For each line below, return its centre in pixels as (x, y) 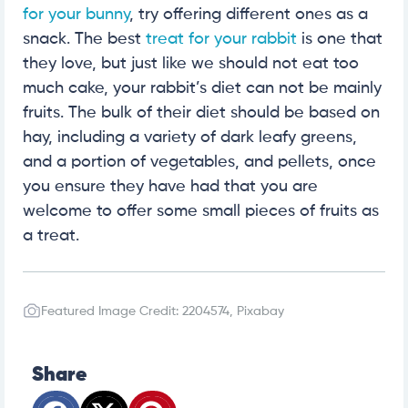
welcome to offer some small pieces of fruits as (201, 211)
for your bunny (76, 14)
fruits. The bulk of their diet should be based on (201, 112)
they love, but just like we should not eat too (191, 63)
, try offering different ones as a (249, 14)
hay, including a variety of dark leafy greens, (190, 137)
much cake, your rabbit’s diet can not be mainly (202, 88)
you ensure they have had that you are (170, 186)
